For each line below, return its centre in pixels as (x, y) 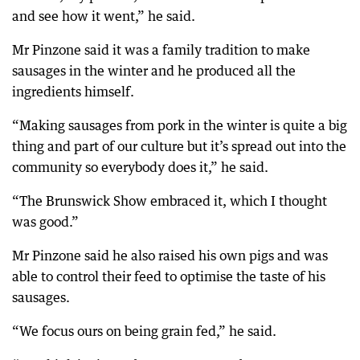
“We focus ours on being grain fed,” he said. (144, 331)
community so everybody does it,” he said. (140, 167)
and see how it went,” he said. (104, 16)
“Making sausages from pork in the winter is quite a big (180, 125)
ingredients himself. (73, 92)
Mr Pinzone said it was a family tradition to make (161, 50)
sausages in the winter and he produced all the (154, 71)
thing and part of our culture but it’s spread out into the (179, 146)
